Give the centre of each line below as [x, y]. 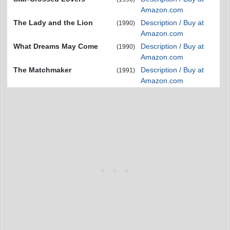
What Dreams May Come [56, 46]
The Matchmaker [42, 70]
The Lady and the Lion [53, 23]
